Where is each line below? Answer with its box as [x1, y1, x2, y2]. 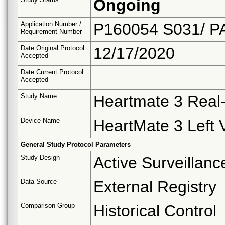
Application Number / [21, 20, 81, 28]
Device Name [21, 116, 60, 124]
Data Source [21, 177, 57, 185]
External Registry [93, 177, 216, 196]
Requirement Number [21, 27, 82, 35]
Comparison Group [21, 201, 75, 209]
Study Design [21, 153, 60, 161]
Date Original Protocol [21, 44, 84, 52]
